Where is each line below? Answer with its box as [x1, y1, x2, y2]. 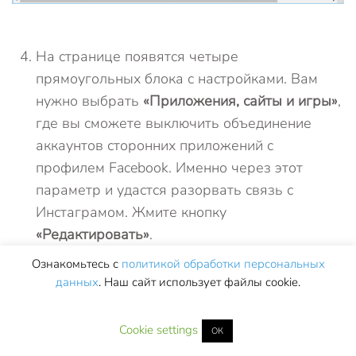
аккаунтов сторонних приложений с [36, 135, 273, 155]
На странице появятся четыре [36, 46, 238, 66]
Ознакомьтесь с [31, 256, 122, 272]
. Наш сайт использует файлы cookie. [99, 274, 300, 290]
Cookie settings [119, 322, 198, 338]
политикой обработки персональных [121, 256, 325, 272]
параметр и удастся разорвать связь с [36, 180, 293, 199]
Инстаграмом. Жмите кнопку [36, 202, 226, 222]
